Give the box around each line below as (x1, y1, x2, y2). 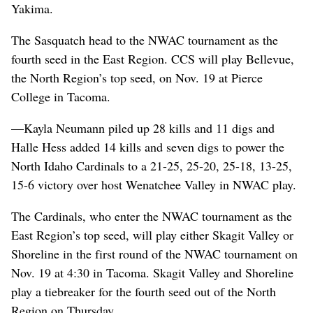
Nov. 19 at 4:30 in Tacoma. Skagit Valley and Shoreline (11, 263, 293, 281)
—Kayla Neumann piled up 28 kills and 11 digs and (11, 119, 275, 136)
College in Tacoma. (11, 87, 110, 105)
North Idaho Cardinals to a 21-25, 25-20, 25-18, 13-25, (11, 156, 292, 174)
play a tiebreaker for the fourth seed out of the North (11, 282, 276, 300)
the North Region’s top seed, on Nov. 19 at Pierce (11, 68, 263, 86)
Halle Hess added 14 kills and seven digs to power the (11, 138, 284, 155)
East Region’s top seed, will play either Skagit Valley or (11, 226, 293, 243)
